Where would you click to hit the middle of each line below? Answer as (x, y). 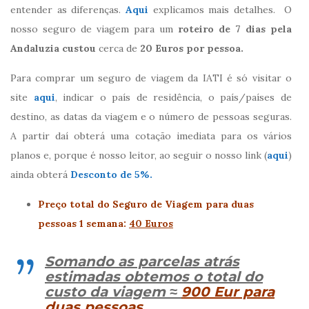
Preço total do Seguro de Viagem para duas (146, 205)
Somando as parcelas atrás (142, 262)
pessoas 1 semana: (82, 224)
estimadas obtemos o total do (154, 277)
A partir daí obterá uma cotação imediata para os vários (151, 136)
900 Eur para (228, 292)
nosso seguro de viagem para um (94, 29)
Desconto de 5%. (111, 175)
